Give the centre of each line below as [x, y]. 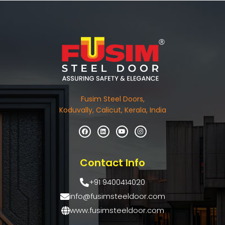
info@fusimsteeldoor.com [117, 196]
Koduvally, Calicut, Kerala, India [113, 110]
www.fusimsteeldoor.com [117, 210]
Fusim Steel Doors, [113, 99]
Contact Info [113, 162]
